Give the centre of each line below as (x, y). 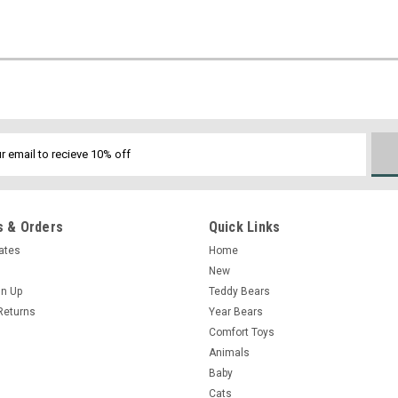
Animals (229, 352)
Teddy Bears (239, 291)
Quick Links (244, 227)
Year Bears (235, 311)
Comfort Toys (241, 332)
